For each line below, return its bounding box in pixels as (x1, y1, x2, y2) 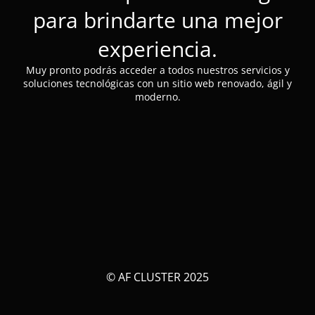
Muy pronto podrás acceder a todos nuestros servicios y (25, 63, 290, 77)
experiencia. (98, 34, 217, 63)
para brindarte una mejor (32, 5, 283, 34)
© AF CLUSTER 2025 (106, 269, 209, 285)
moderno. (134, 89, 181, 103)
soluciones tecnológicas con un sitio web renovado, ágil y (23, 76, 292, 90)
